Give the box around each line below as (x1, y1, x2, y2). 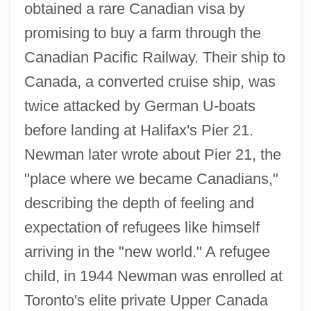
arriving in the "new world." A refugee (24, 242, 270, 260)
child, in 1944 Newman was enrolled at (24, 267, 283, 285)
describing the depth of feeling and (24, 194, 254, 212)
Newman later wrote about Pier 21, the (24, 145, 281, 163)
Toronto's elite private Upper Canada (24, 291, 268, 309)
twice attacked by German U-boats (24, 96, 255, 115)
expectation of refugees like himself (24, 218, 260, 236)
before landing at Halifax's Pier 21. (24, 121, 253, 139)
